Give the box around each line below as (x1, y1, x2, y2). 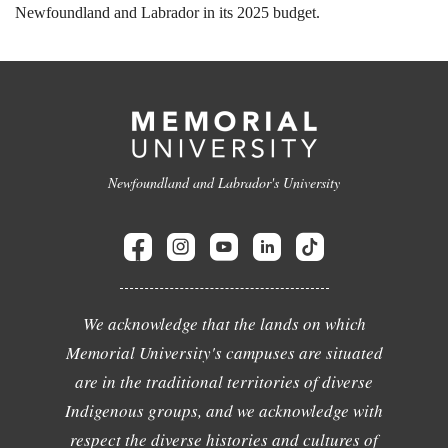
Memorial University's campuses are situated (65, 341, 383, 364)
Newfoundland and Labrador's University (108, 173, 340, 192)
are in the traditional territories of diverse (75, 370, 373, 393)
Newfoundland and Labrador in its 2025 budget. (15, 4, 320, 21)
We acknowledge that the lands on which (82, 312, 366, 335)
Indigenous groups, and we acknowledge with (65, 399, 383, 422)
